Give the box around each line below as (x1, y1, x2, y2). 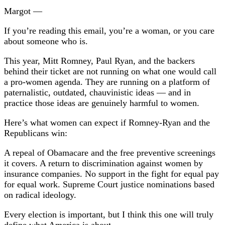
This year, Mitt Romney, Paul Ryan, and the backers (4, 56, 195, 66)
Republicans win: (4, 128, 67, 139)
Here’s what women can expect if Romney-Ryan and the (4, 118, 210, 128)
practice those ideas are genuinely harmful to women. (4, 98, 199, 108)
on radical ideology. (4, 190, 76, 200)
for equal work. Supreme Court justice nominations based (4, 179, 214, 190)
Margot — (4, 6, 42, 17)
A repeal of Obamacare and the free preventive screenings (4, 148, 215, 158)
